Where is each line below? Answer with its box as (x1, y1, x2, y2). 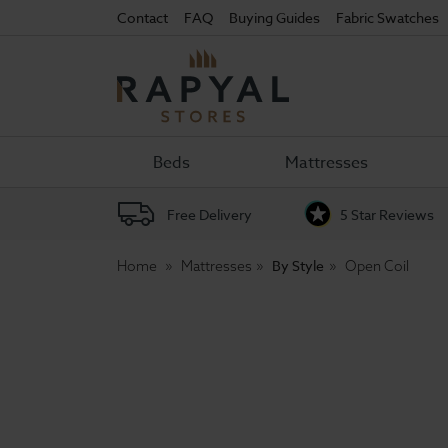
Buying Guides (229, 8, 320, 27)
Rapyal (116, 85, 158, 105)
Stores (116, 106, 158, 126)
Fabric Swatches (336, 8, 439, 27)
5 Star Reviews (339, 204, 434, 224)
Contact (117, 8, 168, 27)
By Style (272, 256, 325, 275)
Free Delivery (167, 204, 252, 224)
